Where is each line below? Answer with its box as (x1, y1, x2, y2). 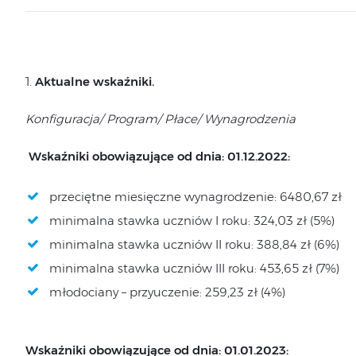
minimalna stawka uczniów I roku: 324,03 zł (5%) (48, 213, 335, 228)
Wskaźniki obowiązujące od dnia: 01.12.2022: (28, 149, 290, 164)
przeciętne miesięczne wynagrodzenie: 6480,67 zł (48, 189, 342, 204)
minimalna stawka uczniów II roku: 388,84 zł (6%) (48, 237, 339, 252)
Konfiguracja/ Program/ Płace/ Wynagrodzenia (25, 111, 296, 126)
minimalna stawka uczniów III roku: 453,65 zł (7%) (48, 261, 339, 276)
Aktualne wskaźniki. (34, 74, 154, 89)
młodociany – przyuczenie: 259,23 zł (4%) (48, 284, 285, 300)
